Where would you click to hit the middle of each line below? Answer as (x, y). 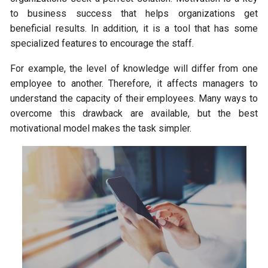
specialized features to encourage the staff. (102, 44)
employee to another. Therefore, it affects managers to (134, 84)
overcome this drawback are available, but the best (134, 114)
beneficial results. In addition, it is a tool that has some (134, 29)
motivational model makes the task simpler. (101, 129)
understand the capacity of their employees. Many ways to (134, 99)
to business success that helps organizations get (134, 14)
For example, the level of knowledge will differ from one (134, 69)
